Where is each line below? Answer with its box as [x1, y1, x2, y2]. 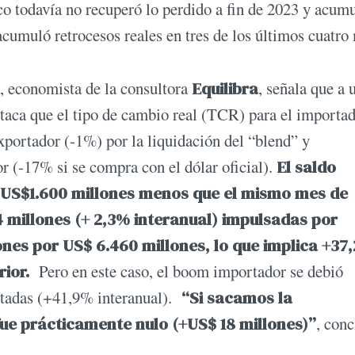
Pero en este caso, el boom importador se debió [29, 260, 343, 283]
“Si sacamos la [181, 286, 292, 310]
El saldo [277, 155, 336, 179]
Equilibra [192, 77, 258, 101]
